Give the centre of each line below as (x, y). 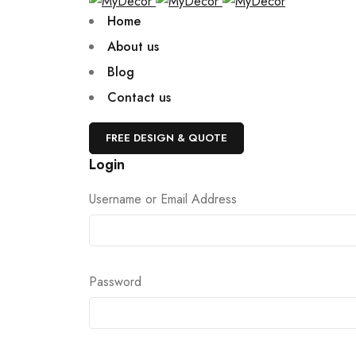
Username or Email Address (163, 199)
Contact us (139, 97)
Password (115, 282)
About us (133, 46)
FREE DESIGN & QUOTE (166, 138)
